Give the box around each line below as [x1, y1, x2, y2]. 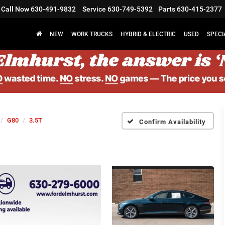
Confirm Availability [139, 118, 206, 126]
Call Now [1, 5, 29, 14]
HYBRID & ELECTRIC [121, 31, 176, 38]
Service [82, 5, 106, 14]
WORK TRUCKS [71, 31, 113, 38]
